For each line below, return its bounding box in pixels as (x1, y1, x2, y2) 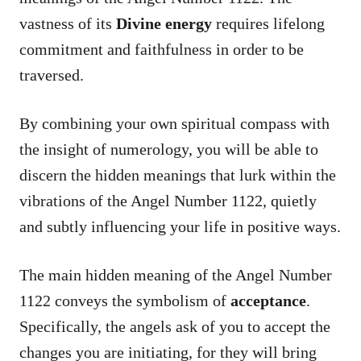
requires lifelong (212, 14, 325, 32)
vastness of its (19, 14, 116, 32)
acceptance (230, 291, 306, 309)
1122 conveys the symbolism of (19, 291, 230, 309)
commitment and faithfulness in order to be (19, 39, 304, 58)
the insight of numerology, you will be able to (19, 139, 318, 158)
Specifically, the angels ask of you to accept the (19, 317, 330, 335)
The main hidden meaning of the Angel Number (19, 265, 332, 284)
